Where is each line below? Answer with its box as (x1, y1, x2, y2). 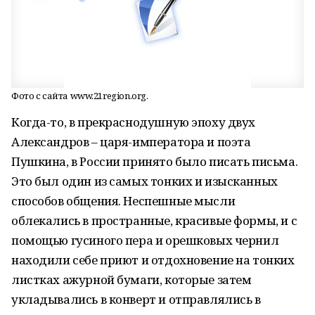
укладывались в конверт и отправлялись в (11, 291, 261, 307)
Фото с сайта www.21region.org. (11, 89, 148, 102)
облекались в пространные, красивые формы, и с (11, 212, 297, 229)
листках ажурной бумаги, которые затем (11, 271, 252, 288)
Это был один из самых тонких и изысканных (11, 173, 278, 189)
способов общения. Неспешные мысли (11, 193, 236, 209)
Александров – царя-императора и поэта (11, 134, 251, 150)
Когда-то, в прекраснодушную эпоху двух (11, 114, 256, 130)
